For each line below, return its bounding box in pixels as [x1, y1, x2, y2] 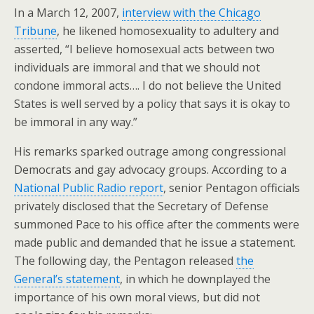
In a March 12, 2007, [14, 5, 122, 20]
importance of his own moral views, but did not [14, 289, 260, 305]
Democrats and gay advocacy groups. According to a [14, 162, 287, 177]
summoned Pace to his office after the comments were [14, 217, 299, 232]
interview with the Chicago [122, 5, 261, 20]
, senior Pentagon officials [163, 180, 300, 196]
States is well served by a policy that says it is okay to [14, 96, 290, 111]
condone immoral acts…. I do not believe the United [14, 78, 281, 93]
